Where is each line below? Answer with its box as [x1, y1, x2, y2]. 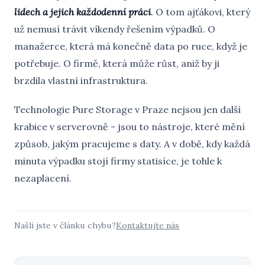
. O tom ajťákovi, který [151, 6, 250, 18]
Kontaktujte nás [116, 220, 179, 231]
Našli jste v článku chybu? [14, 220, 116, 231]
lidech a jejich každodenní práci [14, 6, 151, 18]
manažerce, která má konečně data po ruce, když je [14, 40, 247, 52]
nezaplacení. [14, 172, 72, 184]
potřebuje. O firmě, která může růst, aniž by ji [14, 57, 219, 69]
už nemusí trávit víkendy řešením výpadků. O [14, 23, 215, 35]
